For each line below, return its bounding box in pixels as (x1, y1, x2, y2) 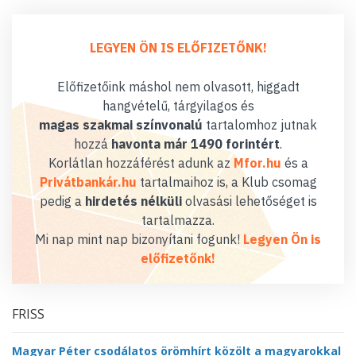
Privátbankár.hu (39, 173, 137, 190)
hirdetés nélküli (84, 192, 182, 209)
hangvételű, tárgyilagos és (102, 97, 254, 114)
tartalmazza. (141, 211, 215, 228)
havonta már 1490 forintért (111, 135, 280, 152)
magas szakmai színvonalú (39, 116, 203, 133)
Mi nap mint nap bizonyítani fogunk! (35, 230, 243, 247)
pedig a (39, 192, 85, 209)
